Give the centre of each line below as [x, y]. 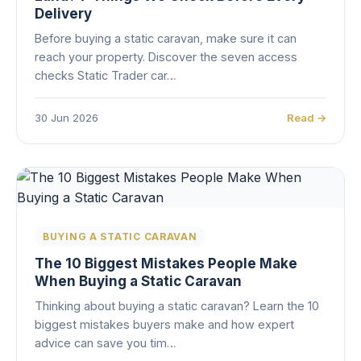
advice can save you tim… [106, 343]
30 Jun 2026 [66, 118]
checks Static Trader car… [106, 75]
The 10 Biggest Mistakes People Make [166, 263]
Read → [307, 118]
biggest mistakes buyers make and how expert [164, 324]
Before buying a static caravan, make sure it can [166, 38]
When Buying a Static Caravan [138, 281]
